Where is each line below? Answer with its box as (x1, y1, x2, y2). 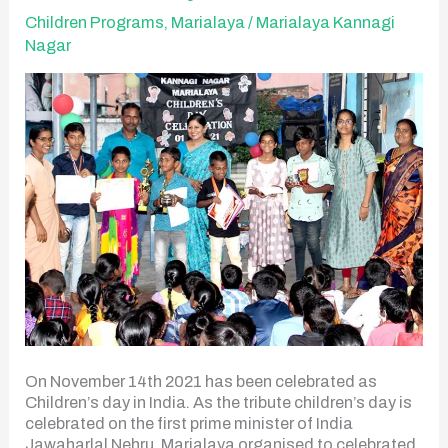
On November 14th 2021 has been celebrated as (25, 372, 378, 390)
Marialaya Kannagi (256, 13, 396, 31)
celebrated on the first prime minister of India (25, 414, 354, 432)
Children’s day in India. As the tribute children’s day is (25, 393, 413, 411)
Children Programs (25, 13, 165, 31)
